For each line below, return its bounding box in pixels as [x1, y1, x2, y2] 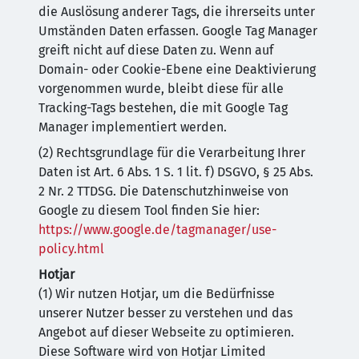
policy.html [38, 241, 104, 256]
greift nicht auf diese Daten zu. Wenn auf [38, 42, 273, 58]
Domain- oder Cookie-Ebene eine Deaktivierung [38, 62, 316, 77]
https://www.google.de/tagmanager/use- [38, 222, 276, 237]
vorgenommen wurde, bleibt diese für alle [38, 81, 284, 96]
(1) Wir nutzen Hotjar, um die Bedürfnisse [38, 286, 275, 301]
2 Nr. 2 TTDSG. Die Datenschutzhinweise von [38, 184, 288, 199]
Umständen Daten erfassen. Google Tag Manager [38, 23, 317, 38]
